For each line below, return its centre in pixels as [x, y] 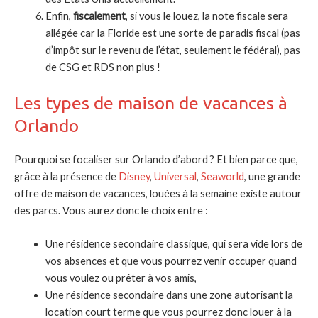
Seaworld [223, 176]
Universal [175, 176]
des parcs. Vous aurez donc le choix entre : [111, 210]
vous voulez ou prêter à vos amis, [121, 278]
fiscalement [99, 16]
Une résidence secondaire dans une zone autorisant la [169, 295]
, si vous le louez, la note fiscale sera [207, 16]
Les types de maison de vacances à [151, 103]
